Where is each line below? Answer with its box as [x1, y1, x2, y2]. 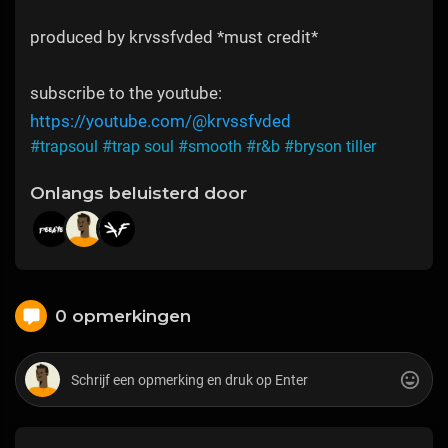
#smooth [178, 137, 242, 157]
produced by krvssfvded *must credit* [30, 27, 318, 48]
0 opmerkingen [55, 305, 191, 326]
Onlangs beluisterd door [30, 183, 247, 204]
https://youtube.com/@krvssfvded [30, 111, 291, 132]
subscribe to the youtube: [30, 83, 222, 104]
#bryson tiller [284, 137, 376, 157]
